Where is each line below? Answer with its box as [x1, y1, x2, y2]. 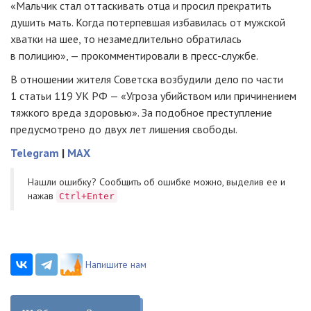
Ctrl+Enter [59, 191, 115, 202]
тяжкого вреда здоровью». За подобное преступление [10, 106, 272, 120]
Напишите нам [85, 258, 146, 271]
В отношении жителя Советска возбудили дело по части [10, 72, 283, 87]
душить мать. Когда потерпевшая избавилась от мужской [10, 15, 285, 30]
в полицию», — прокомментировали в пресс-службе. [10, 49, 258, 63]
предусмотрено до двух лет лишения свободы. [10, 122, 237, 137]
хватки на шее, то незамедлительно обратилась [10, 32, 242, 47]
